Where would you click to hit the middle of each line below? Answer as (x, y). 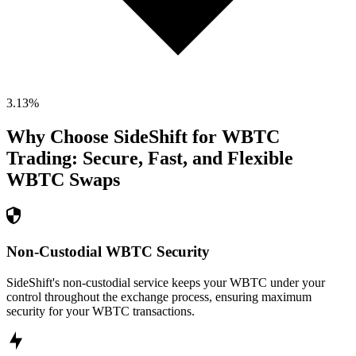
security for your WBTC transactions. (101, 311)
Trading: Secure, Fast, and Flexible (150, 159)
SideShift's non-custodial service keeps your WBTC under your (166, 282)
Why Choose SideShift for (114, 137)
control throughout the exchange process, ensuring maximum (159, 296)
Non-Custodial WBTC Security (108, 251)
